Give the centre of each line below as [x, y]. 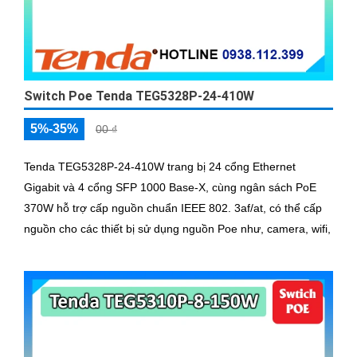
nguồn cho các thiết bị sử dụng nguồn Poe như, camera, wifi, [177, 229]
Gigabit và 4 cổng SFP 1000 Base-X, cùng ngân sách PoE [170, 188]
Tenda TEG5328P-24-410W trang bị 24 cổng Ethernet [160, 167]
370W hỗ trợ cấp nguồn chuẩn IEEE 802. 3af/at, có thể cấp [173, 208]
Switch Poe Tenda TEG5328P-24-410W [139, 96]
